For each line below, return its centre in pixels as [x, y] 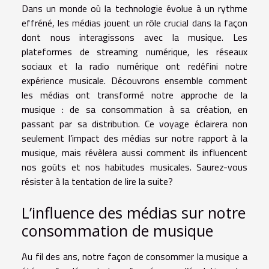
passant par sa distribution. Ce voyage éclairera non [134, 123]
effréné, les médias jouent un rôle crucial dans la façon [134, 23]
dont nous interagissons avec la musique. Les [134, 37]
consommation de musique [117, 230]
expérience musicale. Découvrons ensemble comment [134, 80]
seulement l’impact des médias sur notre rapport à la [134, 138]
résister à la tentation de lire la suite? [97, 181]
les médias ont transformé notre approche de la [134, 95]
